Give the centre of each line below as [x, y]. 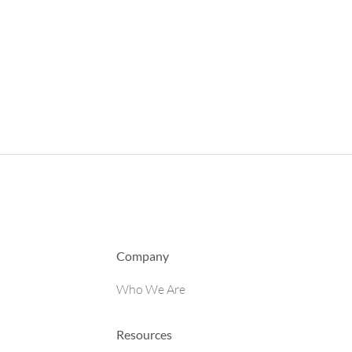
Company [143, 256]
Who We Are [151, 289]
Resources [144, 334]
